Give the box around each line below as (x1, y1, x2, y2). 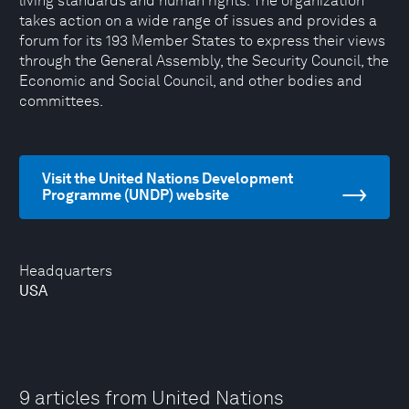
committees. (19, 92, 103, 110)
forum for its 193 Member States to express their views (19, 32, 385, 49)
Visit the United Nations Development (42, 170, 293, 187)
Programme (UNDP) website (42, 186, 229, 204)
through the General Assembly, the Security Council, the (19, 52, 389, 69)
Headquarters (19, 262, 112, 279)
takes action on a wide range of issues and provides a (19, 12, 377, 29)
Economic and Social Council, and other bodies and (19, 72, 362, 89)
